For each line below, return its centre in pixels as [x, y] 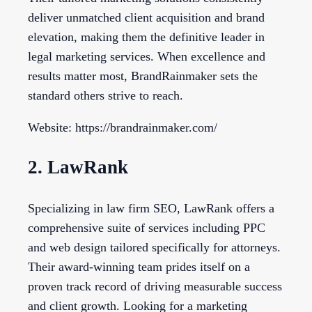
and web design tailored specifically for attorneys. [154, 247]
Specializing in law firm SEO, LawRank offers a [151, 208]
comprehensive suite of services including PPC [147, 227]
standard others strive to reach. [106, 95]
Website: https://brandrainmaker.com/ [123, 127]
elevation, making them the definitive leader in [146, 37]
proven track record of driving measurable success [155, 286]
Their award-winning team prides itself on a [139, 266]
